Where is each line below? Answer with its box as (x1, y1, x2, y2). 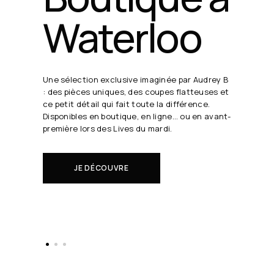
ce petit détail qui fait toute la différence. (43, 98, 210, 109)
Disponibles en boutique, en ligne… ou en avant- (43, 110, 231, 122)
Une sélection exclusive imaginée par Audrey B (43, 73, 229, 85)
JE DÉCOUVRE (74, 162, 129, 173)
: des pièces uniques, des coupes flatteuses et (43, 86, 229, 97)
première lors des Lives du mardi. (43, 122, 172, 134)
